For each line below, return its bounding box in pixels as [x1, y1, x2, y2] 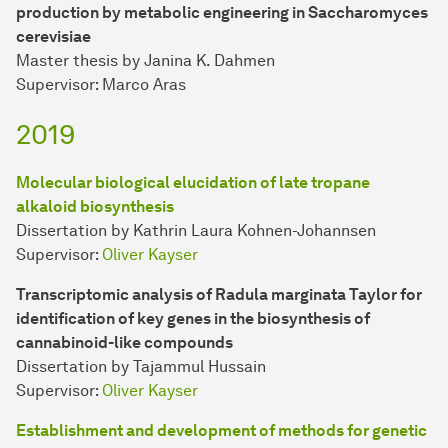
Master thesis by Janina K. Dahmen [16, 51, 275, 71]
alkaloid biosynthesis [16, 197, 174, 217]
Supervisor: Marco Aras [16, 75, 186, 95]
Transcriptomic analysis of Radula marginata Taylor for [16, 285, 422, 305]
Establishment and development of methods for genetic [16, 421, 427, 441]
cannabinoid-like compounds [16, 333, 233, 353]
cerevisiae [16, 27, 91, 47]
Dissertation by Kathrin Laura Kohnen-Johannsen [16, 221, 376, 241]
